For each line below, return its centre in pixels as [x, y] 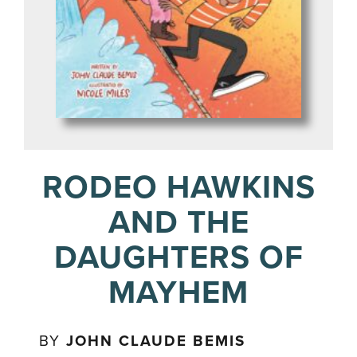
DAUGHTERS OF [178, 258]
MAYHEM [178, 293]
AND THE [178, 223]
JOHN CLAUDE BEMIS [156, 341]
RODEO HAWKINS [178, 188]
